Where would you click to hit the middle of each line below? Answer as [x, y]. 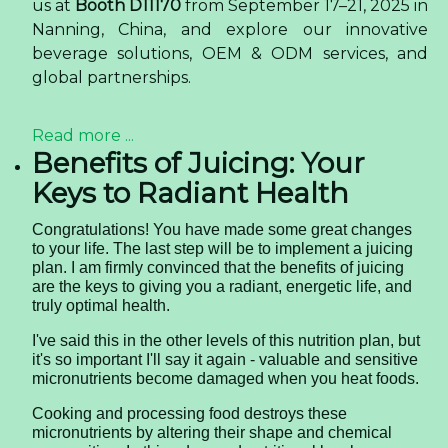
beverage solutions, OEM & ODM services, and [230, 54]
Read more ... [83, 136]
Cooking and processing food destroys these [189, 414]
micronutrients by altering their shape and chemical [212, 433]
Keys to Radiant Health [190, 193]
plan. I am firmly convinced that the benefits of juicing [218, 268]
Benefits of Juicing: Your [198, 163]
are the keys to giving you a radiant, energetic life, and [222, 287]
